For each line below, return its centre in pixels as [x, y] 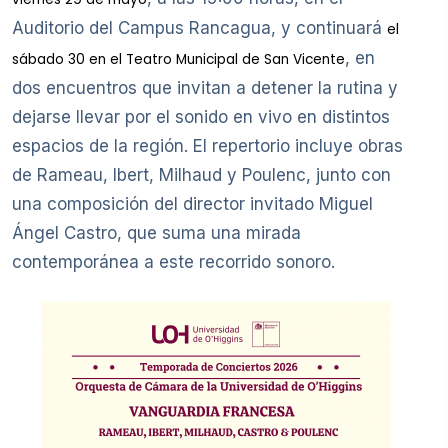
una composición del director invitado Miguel [192, 203]
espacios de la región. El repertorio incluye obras [207, 145]
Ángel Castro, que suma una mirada [156, 232]
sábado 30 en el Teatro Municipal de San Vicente [178, 59]
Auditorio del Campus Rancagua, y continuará [199, 27]
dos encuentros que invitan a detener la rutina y [205, 87]
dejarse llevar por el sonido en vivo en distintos [201, 116]
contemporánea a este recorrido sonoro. [173, 261]
